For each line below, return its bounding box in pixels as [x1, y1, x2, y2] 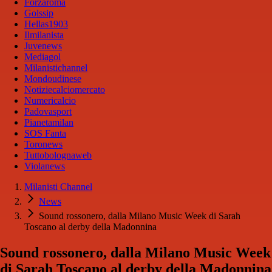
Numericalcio [24, 95, 76, 106]
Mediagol [24, 52, 61, 63]
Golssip [24, 8, 53, 19]
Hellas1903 [24, 19, 68, 30]
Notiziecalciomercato [24, 84, 105, 95]
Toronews [24, 139, 63, 150]
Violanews [24, 161, 65, 172]
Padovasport [24, 106, 72, 117]
